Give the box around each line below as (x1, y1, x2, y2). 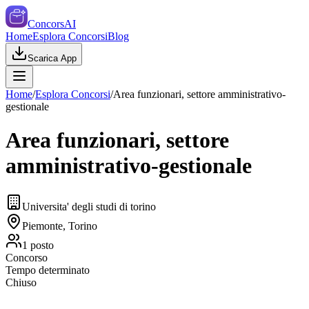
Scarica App (28, 53, 77, 63)
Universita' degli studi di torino (22, 200, 156, 212)
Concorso (6, 251, 48, 263)
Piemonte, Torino (22, 219, 97, 232)
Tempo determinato (6, 263, 90, 276)
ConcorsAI (28, 18, 76, 30)
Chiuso (6, 276, 37, 288)
